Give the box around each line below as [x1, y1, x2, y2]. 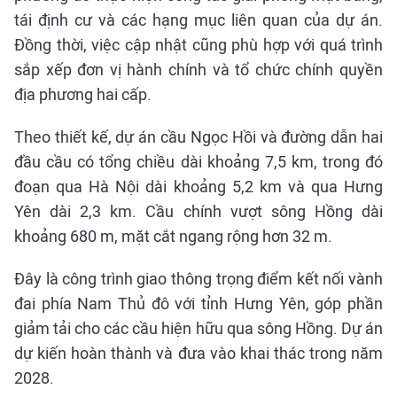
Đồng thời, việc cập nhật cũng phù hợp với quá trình [14, 35, 383, 54]
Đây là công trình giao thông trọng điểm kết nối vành [14, 269, 383, 288]
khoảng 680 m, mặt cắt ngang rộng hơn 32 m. [14, 226, 332, 245]
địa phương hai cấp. [14, 84, 152, 104]
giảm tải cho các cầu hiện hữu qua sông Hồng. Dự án [14, 318, 383, 338]
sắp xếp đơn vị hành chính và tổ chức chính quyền [14, 59, 383, 79]
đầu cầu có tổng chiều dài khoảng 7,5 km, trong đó [14, 152, 383, 171]
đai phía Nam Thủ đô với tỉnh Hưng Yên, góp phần [14, 293, 383, 313]
